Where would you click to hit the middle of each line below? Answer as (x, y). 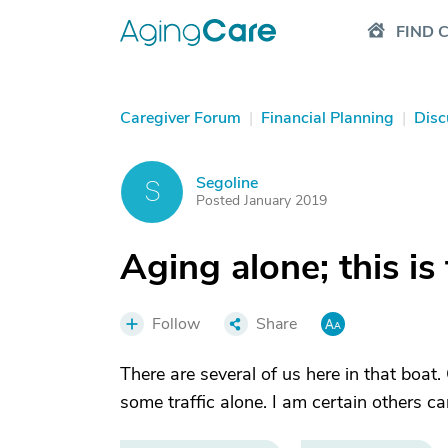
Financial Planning (327, 118)
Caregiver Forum (180, 118)
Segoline (227, 183)
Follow (176, 324)
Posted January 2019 (261, 200)
